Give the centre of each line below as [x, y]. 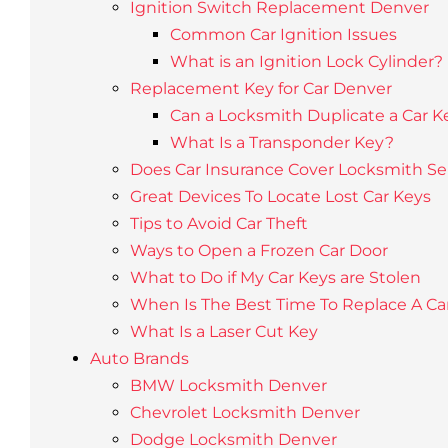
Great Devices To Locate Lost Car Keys [280, 196]
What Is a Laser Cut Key [223, 331]
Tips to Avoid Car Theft [218, 223]
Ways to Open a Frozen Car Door [258, 250]
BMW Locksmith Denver [228, 385]
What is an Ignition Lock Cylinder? [306, 61]
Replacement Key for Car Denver [260, 88]
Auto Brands [139, 358]
